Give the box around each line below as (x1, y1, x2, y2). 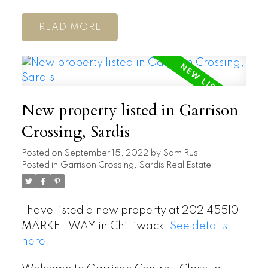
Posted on (21, 148, 64, 157)
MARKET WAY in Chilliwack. (21, 220, 170, 232)
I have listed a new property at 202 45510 (21, 205, 239, 216)
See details (169, 220, 227, 232)
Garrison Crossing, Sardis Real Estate (60, 160, 211, 169)
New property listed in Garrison (21, 99, 239, 121)
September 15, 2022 (63, 148, 148, 157)
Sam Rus (162, 148, 198, 157)
